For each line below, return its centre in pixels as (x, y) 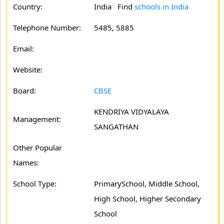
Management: (37, 119)
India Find (114, 6)
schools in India (161, 6)
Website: (28, 69)
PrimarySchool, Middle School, (147, 183)
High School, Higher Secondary (147, 198)
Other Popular (37, 147)
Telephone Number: (47, 27)
